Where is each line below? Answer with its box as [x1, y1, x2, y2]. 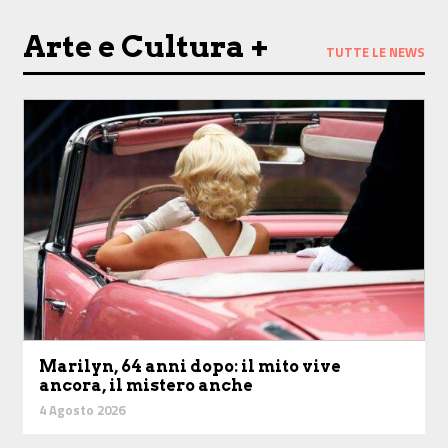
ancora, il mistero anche [39, 376, 253, 396]
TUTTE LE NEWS [326, 41, 425, 62]
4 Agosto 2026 [39, 400, 125, 421]
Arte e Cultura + [23, 28, 269, 65]
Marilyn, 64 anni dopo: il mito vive [39, 357, 341, 377]
